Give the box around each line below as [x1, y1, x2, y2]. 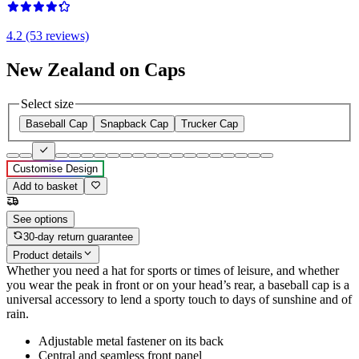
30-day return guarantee [23, 231, 134, 244]
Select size [21, 96, 74, 111]
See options [13, 212, 68, 225]
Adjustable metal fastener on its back [38, 333, 224, 348]
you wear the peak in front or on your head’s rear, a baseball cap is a [6, 277, 349, 292]
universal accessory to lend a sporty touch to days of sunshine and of [6, 292, 352, 306]
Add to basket [13, 179, 78, 192]
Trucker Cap [181, 118, 238, 131]
